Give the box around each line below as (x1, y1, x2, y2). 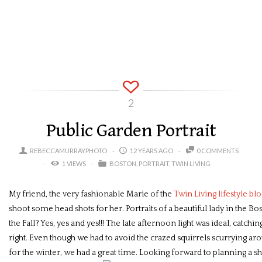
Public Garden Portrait (46, 120, 216, 142)
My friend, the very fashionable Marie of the (9, 189, 174, 199)
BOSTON (109, 160, 137, 167)
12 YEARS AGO (128, 147, 173, 154)
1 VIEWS (60, 160, 86, 167)
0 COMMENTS (196, 147, 239, 154)
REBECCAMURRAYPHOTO (30, 147, 108, 154)
